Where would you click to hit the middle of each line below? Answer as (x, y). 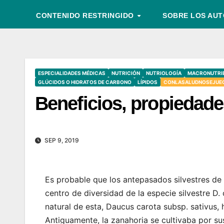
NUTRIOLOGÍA (164, 73)
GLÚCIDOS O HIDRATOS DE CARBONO (85, 82)
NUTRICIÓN (126, 73)
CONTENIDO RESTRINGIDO (86, 15)
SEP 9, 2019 (61, 140)
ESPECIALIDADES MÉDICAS (72, 73)
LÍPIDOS (147, 82)
